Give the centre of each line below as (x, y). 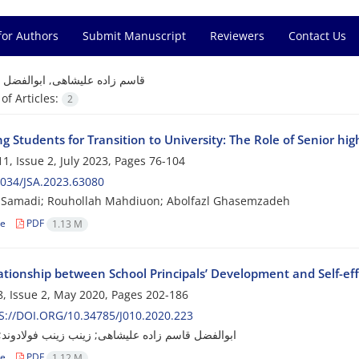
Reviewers (237, 36)
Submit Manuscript (134, 36)
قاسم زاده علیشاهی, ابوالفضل (74, 80)
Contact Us (317, 36)
